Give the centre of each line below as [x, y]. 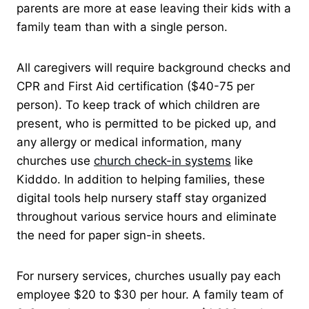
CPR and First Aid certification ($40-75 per [136, 86]
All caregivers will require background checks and [154, 67]
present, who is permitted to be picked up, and [147, 123]
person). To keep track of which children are [138, 104]
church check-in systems [162, 160]
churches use [55, 160]
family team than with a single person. [122, 27]
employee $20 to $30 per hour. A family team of [150, 294]
